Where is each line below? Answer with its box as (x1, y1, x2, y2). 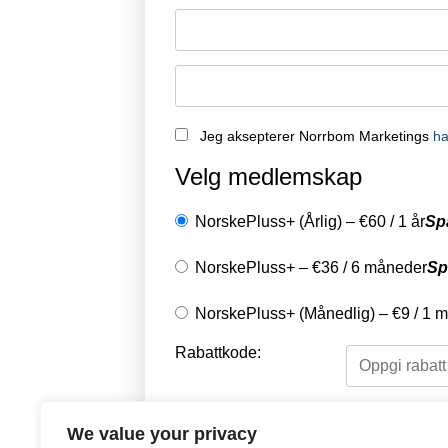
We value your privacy (67, 424, 257, 444)
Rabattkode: (175, 344, 261, 362)
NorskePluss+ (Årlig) (195, 212, 342, 230)
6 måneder (351, 258, 427, 276)
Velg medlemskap (175, 163, 362, 191)
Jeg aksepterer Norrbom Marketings (200, 127, 433, 144)
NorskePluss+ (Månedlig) (195, 304, 375, 322)
